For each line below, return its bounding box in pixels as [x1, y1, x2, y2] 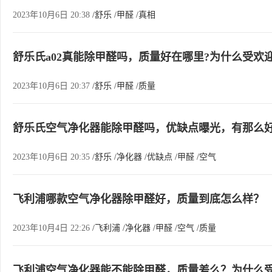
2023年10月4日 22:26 [13, 223, 92, 233]
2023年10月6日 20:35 [13, 152, 92, 161]
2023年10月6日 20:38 [13, 10, 92, 19]
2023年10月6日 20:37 [13, 81, 92, 90]
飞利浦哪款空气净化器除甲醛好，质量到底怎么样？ [13, 193, 264, 205]
